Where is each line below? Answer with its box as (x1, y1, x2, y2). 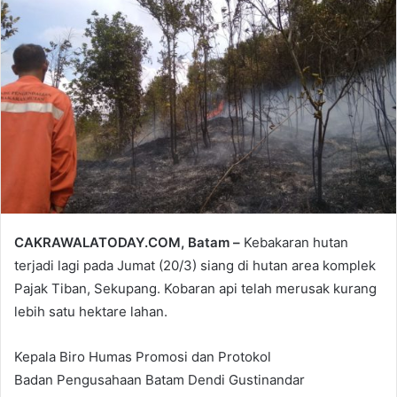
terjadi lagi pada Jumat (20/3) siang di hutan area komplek (14, 257, 376, 275)
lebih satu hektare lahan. (14, 303, 167, 321)
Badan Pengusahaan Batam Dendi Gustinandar (14, 371, 305, 389)
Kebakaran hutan (244, 234, 348, 252)
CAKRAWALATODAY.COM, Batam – (14, 234, 244, 252)
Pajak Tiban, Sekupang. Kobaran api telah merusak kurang (14, 280, 377, 298)
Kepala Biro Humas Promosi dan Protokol (14, 348, 271, 366)
